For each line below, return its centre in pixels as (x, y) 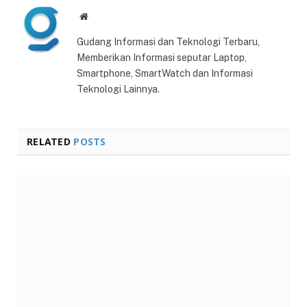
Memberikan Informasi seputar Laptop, (162, 58)
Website (102, 16)
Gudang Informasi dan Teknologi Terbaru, (168, 42)
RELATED (50, 142)
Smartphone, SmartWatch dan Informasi (165, 74)
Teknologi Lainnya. (118, 89)
